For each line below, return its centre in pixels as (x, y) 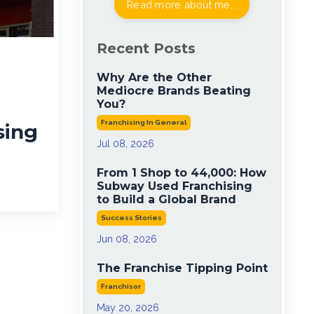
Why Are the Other (154, 78)
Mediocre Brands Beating (173, 91)
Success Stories (131, 218)
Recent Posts (146, 49)
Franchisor (121, 287)
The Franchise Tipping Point (182, 268)
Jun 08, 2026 (127, 239)
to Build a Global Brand (166, 200)
